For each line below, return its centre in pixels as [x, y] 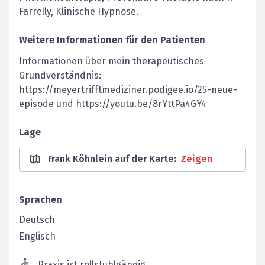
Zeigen [197, 159]
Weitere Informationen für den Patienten [112, 40]
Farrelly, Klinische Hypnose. [79, 12]
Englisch [37, 236]
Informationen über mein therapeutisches [112, 61]
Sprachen [41, 200]
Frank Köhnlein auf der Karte [111, 159]
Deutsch [37, 220]
